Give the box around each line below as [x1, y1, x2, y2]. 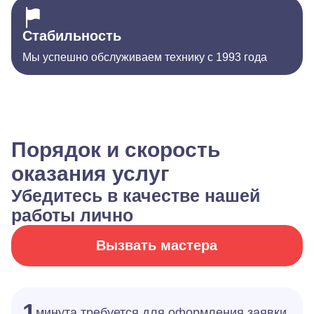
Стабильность [22, 28, 121, 43]
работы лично [11, 205, 133, 225]
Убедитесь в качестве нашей [11, 186, 260, 205]
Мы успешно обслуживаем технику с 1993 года [22, 51, 267, 63]
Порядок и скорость [11, 138, 220, 161]
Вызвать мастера [96, 238, 218, 253]
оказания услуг [11, 162, 170, 185]
